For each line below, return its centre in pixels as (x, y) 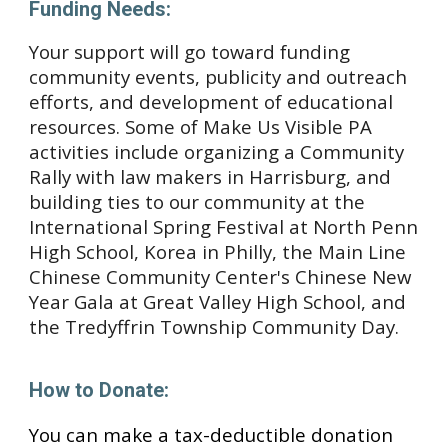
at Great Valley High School (238, 301)
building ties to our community (167, 201)
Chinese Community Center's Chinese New (220, 276)
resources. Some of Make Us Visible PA (201, 126)
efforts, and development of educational (211, 101)
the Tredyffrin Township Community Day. (214, 326)
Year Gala (72, 301)
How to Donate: (99, 390)
